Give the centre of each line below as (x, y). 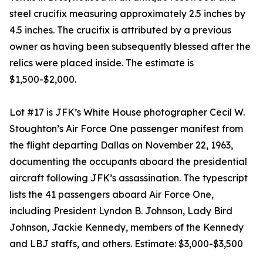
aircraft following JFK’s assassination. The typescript (129, 178)
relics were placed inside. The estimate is (102, 63)
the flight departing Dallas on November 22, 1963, (121, 145)
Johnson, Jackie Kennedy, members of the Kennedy (127, 227)
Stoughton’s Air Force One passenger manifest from (126, 128)
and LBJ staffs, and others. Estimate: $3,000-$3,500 (126, 243)
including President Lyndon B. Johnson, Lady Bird (121, 210)
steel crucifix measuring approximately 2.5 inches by (127, 13)
